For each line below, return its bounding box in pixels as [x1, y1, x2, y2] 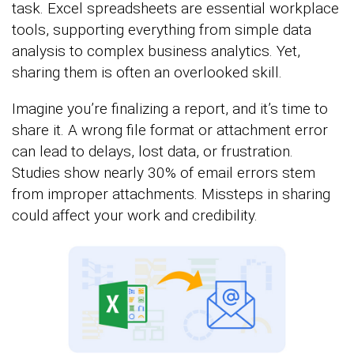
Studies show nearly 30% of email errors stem [12, 164, 315, 182]
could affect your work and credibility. [12, 206, 258, 224]
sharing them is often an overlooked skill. [12, 63, 282, 81]
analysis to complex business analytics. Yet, [12, 42, 300, 60]
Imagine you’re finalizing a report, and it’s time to [12, 100, 328, 118]
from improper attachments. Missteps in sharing [12, 185, 330, 203]
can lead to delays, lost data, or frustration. [12, 142, 293, 160]
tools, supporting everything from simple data [12, 21, 311, 39]
